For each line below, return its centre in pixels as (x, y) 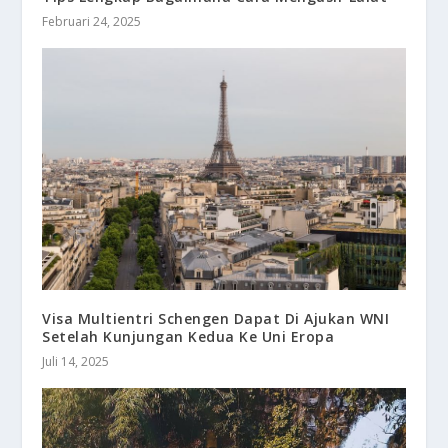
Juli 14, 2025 (76, 362)
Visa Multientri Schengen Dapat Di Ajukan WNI (216, 319)
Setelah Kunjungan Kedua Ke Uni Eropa (188, 337)
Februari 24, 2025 (92, 22)
